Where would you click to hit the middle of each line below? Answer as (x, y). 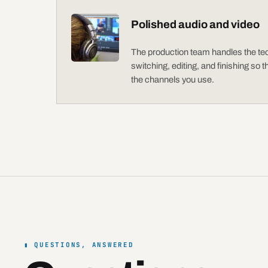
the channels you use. (172, 79)
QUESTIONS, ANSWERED (84, 245)
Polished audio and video (195, 24)
